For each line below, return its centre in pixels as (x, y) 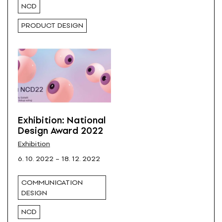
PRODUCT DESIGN (52, 26)
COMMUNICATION (52, 182)
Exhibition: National (62, 120)
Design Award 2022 (60, 131)
